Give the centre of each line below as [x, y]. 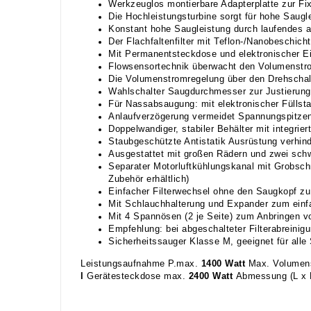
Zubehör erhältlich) [149, 179]
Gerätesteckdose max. [136, 276]
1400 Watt [223, 263]
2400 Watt [210, 276]
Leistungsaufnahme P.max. [141, 263]
